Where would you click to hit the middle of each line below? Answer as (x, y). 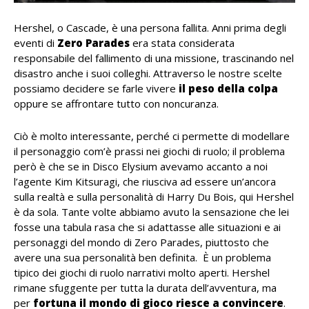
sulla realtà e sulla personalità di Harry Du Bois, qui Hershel (154, 196)
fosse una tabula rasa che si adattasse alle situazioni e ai (147, 227)
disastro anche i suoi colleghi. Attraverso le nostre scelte (148, 73)
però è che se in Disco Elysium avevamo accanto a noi (141, 166)
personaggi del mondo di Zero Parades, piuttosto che (141, 242)
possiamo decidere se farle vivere (96, 88)
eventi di (36, 42)
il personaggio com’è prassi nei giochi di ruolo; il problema (149, 151)
